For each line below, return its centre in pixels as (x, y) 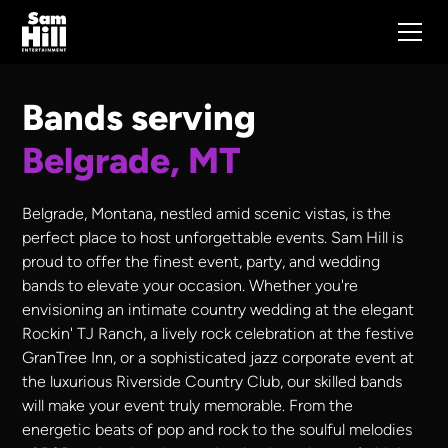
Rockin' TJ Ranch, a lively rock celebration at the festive (218, 333)
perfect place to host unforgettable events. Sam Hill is (213, 237)
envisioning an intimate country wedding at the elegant (218, 309)
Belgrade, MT (132, 160)
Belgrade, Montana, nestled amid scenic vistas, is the (207, 213)
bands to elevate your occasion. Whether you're (190, 285)
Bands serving (143, 117)
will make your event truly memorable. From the (188, 405)
